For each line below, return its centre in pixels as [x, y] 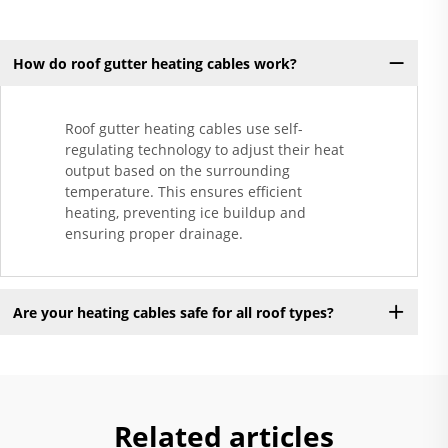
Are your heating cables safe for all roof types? [173, 312]
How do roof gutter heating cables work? [154, 63]
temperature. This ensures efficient [183, 192]
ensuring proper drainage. [154, 234]
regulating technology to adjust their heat [204, 150]
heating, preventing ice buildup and [185, 213]
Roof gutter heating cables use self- [184, 129]
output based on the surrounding [177, 171]
